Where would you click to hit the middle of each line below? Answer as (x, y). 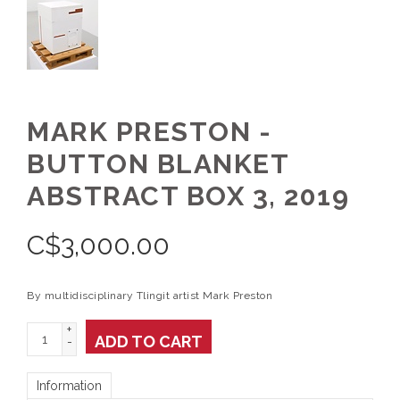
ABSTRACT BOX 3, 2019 (188, 196)
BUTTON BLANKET (158, 163)
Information (69, 385)
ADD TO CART (149, 341)
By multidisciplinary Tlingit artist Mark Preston (150, 295)
